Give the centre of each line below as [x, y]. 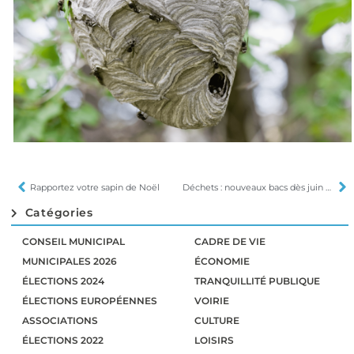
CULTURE [217, 321]
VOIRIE [212, 301]
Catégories [59, 213]
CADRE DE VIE [230, 242]
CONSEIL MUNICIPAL [73, 242]
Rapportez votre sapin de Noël [95, 187]
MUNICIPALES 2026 [70, 262]
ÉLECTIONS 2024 [63, 281]
